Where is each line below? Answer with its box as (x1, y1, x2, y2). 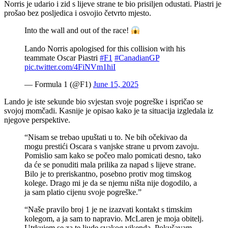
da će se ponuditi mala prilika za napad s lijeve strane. (24, 160, 196, 169)
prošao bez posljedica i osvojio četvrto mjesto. (4, 9, 151, 18)
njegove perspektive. (4, 116, 70, 125)
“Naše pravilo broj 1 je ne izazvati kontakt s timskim (24, 205, 192, 214)
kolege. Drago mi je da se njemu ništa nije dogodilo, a (24, 179, 197, 188)
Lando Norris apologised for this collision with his (24, 44, 185, 53)
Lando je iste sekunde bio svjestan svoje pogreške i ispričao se (4, 97, 203, 106)
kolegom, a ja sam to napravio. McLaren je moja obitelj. (24, 214, 204, 223)
